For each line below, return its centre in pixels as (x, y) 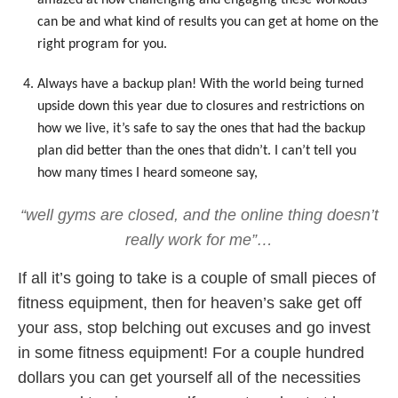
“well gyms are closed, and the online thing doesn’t (199, 215)
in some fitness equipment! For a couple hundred (191, 352)
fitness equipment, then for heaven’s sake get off (190, 302)
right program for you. (103, 44)
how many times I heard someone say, (148, 173)
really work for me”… (199, 239)
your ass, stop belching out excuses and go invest (194, 327)
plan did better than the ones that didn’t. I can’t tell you (197, 151)
